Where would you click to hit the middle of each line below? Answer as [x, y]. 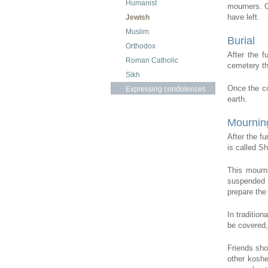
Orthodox [140, 46]
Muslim [137, 32]
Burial [241, 41]
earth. [237, 99]
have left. [243, 17]
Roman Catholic [152, 60]
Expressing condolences [165, 89]
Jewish [137, 17]
